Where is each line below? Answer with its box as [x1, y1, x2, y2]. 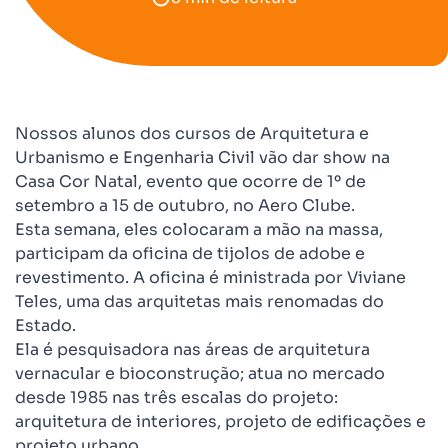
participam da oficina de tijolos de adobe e [15, 243, 365, 264]
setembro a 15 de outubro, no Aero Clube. [15, 195, 355, 216]
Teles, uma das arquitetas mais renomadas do [15, 291, 384, 312]
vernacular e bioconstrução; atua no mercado [15, 363, 385, 384]
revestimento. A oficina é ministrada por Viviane [15, 267, 406, 288]
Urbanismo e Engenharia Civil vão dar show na [15, 147, 390, 168]
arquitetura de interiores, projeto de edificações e [15, 411, 426, 432]
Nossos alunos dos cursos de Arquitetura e [15, 123, 369, 144]
